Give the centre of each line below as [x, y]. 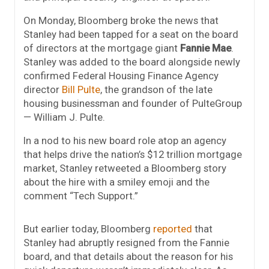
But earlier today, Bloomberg [88, 229]
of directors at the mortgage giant [102, 48]
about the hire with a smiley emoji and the [116, 182]
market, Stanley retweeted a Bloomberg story [125, 168]
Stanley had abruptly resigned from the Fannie [126, 243]
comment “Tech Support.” [81, 196]
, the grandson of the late [156, 90]
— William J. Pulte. [64, 117]
